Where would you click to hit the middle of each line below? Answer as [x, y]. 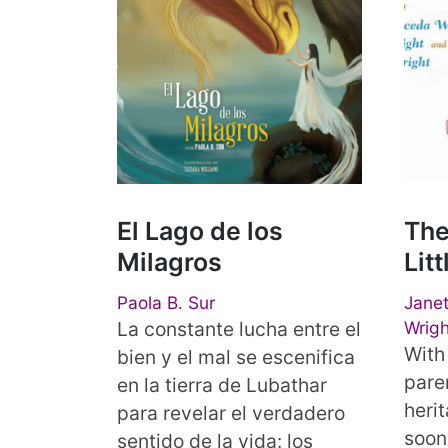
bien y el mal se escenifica [236, 356]
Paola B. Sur [166, 302]
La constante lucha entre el [239, 328]
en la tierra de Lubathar [222, 384]
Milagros [169, 261]
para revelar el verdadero [231, 412]
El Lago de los [200, 230]
